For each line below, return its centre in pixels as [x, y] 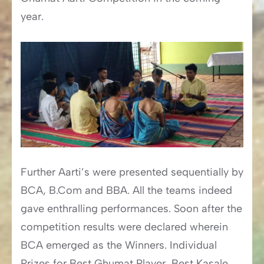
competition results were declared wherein [124, 227]
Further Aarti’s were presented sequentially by [132, 172]
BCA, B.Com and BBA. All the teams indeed [126, 191]
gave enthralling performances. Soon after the [131, 209]
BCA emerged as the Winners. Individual [119, 245]
